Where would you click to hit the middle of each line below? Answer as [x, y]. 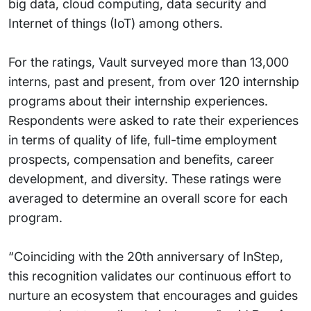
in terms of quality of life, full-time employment [143, 140]
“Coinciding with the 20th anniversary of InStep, [146, 257]
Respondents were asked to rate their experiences [153, 120]
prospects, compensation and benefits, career [141, 159]
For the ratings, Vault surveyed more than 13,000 [149, 62]
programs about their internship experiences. [138, 101]
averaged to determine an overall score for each [148, 198]
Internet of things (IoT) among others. [116, 23]
